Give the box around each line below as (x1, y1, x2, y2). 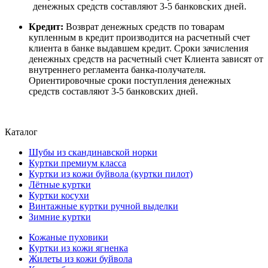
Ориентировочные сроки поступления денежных (29, 75, 231, 86)
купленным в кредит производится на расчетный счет (29, 32, 250, 43)
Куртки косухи (29, 190, 89, 201)
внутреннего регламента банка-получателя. (29, 65, 206, 75)
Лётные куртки (29, 179, 91, 190)
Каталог (5, 127, 38, 138)
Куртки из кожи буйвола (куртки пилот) (29, 169, 193, 179)
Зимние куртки (29, 212, 91, 223)
